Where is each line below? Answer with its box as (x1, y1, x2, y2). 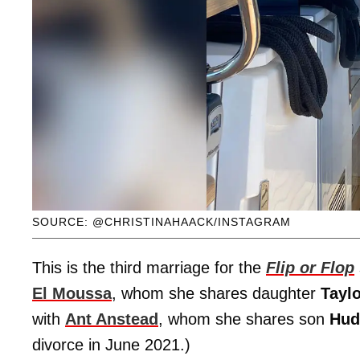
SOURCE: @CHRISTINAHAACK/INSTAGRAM (32, 215, 291, 229)
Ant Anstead (65, 310, 158, 329)
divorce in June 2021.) (32, 336, 190, 354)
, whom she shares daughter (112, 284, 321, 303)
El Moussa (32, 284, 112, 303)
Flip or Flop (266, 259, 354, 277)
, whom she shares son (158, 310, 329, 329)
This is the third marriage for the (32, 259, 266, 277)
